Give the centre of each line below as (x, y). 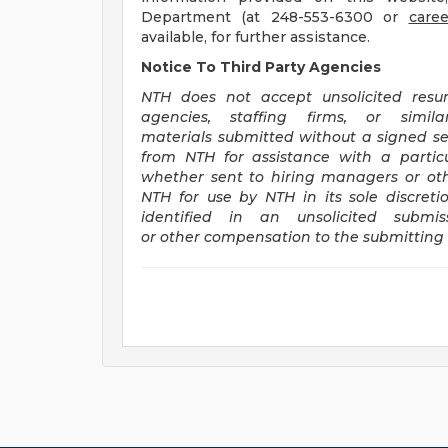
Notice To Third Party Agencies (261, 67)
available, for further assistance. (257, 37)
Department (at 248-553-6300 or (275, 17)
